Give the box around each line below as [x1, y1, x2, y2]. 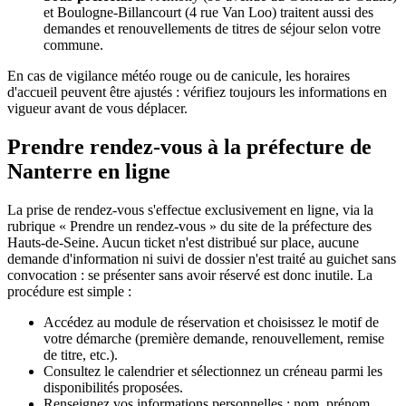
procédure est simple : [7, 283, 131, 299]
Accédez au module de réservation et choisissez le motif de [43, 314, 379, 330]
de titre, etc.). [43, 346, 118, 362]
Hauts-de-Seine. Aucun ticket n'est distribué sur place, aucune [7, 234, 359, 250]
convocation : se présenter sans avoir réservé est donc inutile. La [7, 266, 372, 283]
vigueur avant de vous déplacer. [7, 100, 188, 116]
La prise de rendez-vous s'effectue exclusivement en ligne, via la [7, 201, 373, 217]
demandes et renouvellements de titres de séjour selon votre [43, 20, 381, 36]
